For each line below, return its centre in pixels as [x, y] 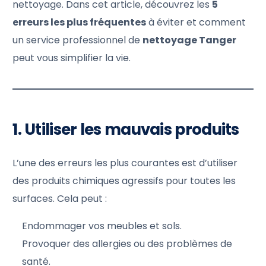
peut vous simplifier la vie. [72, 58]
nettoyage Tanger [190, 40]
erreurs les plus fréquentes [80, 22]
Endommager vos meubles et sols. [102, 226]
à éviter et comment [196, 22]
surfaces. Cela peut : [60, 198]
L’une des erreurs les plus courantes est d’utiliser [125, 163]
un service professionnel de [78, 40]
